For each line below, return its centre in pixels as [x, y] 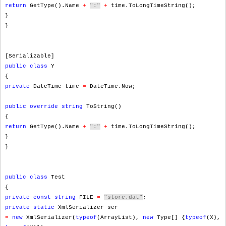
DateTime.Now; [111, 86]
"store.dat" [123, 197]
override [44, 106]
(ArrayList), [120, 217]
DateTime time [56, 86]
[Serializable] [30, 56]
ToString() [102, 106]
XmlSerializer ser [86, 207]
